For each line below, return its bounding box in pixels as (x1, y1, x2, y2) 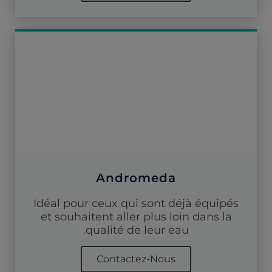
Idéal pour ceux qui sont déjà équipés (33, 196, 239, 210)
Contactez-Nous (97, 253, 175, 265)
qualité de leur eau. (86, 223, 189, 237)
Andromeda (96, 170, 176, 185)
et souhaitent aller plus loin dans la (40, 209, 232, 223)
